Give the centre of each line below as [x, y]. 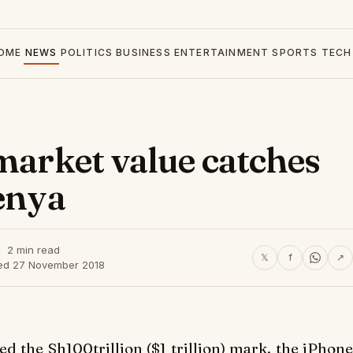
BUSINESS [143, 52]
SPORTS [295, 52]
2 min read [33, 250]
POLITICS [87, 52]
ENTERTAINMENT [221, 52]
